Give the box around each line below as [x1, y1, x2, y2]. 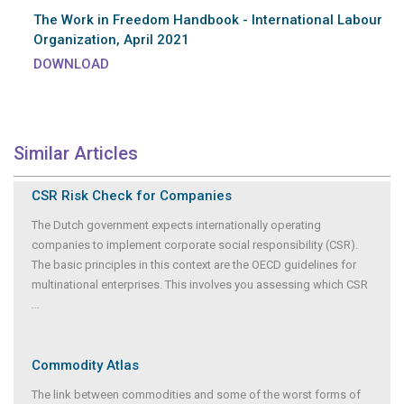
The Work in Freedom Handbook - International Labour [33, 11, 382, 28]
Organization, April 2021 [33, 31, 189, 48]
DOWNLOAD [33, 55, 109, 72]
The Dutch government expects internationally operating [32, 217, 321, 232]
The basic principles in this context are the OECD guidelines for [32, 257, 356, 271]
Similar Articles [14, 142, 138, 164]
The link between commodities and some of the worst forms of [32, 387, 361, 401]
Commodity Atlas [32, 356, 139, 373]
